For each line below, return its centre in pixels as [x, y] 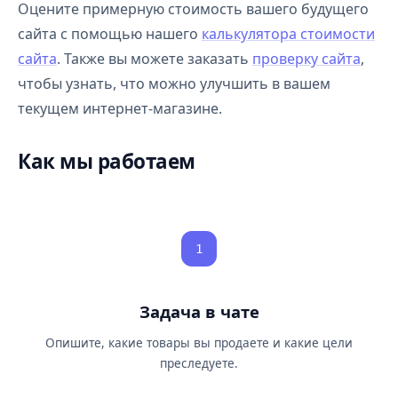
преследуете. [199, 363]
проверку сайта [306, 59]
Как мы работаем [107, 161]
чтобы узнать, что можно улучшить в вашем [174, 84]
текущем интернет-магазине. [120, 108]
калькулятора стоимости [288, 34]
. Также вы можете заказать [155, 59]
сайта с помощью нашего [110, 34]
